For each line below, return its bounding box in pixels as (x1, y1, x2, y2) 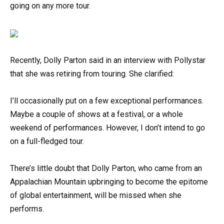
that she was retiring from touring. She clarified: (10, 68, 174, 78)
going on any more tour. (10, 1, 90, 11)
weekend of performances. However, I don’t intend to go (10, 122, 205, 132)
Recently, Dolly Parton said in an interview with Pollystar (10, 55, 205, 65)
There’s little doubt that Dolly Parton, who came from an (10, 163, 202, 173)
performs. (10, 204, 44, 214)
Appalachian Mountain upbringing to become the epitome (10, 177, 208, 187)
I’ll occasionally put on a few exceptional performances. (10, 95, 203, 105)
